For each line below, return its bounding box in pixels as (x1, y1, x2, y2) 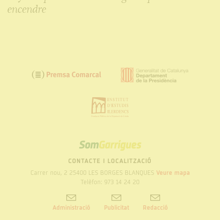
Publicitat (104, 204, 129, 213)
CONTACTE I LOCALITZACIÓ (68, 157, 152, 165)
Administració (52, 204, 90, 213)
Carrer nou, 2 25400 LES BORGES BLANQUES (30, 169, 156, 177)
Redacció (142, 204, 168, 213)
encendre (7, 2, 46, 16)
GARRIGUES (110, 145, 146, 154)
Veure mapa (156, 169, 190, 178)
